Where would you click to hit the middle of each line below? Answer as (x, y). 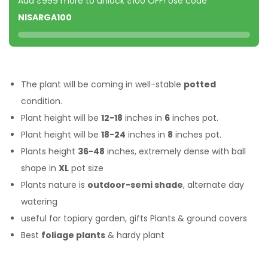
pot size (86, 168)
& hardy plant (135, 235)
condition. (42, 101)
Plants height (49, 151)
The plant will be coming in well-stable (102, 84)
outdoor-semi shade (135, 185)
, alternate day (214, 185)
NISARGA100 (45, 17)
